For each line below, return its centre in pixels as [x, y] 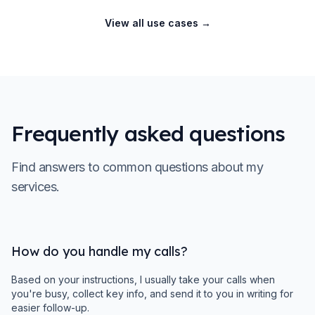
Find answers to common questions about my [137, 167]
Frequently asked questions [148, 134]
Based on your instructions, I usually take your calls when [143, 279]
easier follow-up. [50, 308]
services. [36, 187]
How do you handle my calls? [99, 251]
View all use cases [151, 23]
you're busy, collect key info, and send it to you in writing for [152, 294]
